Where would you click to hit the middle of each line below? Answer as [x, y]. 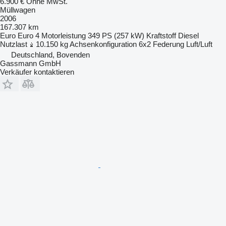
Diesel [188, 35]
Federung [168, 44]
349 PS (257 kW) [116, 35]
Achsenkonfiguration [103, 44]
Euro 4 [29, 35]
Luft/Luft [199, 44]
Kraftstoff [161, 35]
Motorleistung [64, 35]
